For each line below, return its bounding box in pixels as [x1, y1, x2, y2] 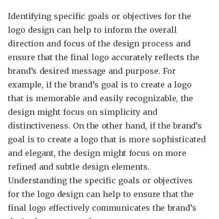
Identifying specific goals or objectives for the [8, 11, 192, 21]
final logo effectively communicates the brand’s [8, 202, 197, 213]
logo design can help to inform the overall [8, 24, 177, 35]
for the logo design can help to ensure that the [8, 189, 194, 199]
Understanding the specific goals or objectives [8, 175, 193, 185]
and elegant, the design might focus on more [8, 148, 186, 158]
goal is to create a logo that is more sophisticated [8, 134, 206, 144]
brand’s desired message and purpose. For [8, 66, 176, 76]
